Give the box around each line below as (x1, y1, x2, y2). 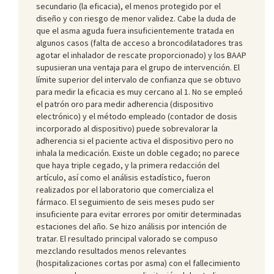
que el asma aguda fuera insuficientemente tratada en (36, 24, 234, 36)
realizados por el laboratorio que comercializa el (36, 183, 213, 195)
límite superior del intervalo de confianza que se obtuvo (36, 73, 241, 85)
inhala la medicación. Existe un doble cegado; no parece (36, 147, 240, 158)
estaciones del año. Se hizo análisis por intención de (36, 220, 227, 232)
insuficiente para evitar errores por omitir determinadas (36, 208, 242, 220)
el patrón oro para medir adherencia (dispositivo (36, 98, 213, 109)
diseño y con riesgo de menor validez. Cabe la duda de (36, 12, 236, 24)
